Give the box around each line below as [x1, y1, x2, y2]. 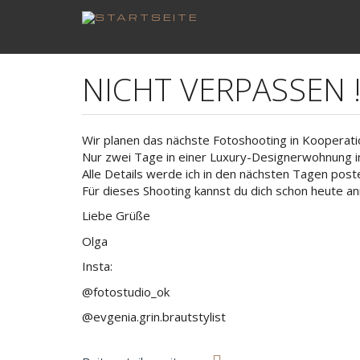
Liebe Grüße [82, 207, 150, 223]
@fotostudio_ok [82, 283, 170, 300]
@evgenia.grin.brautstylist [82, 309, 226, 325]
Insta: [82, 258, 112, 274]
